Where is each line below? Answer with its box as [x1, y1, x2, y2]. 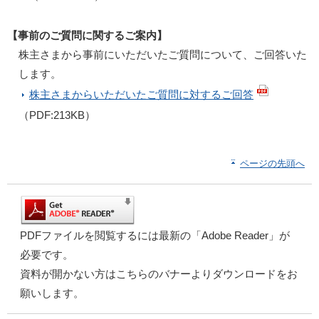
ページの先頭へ [240, 157, 305, 169]
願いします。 [20, 286, 84, 299]
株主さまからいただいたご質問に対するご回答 [29, 88, 253, 100]
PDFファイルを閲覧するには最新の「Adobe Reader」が [20, 229, 290, 241]
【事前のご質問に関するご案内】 [7, 28, 167, 41]
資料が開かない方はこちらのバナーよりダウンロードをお [20, 267, 298, 280]
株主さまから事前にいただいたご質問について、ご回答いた [19, 48, 307, 61]
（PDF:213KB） [19, 108, 95, 121]
